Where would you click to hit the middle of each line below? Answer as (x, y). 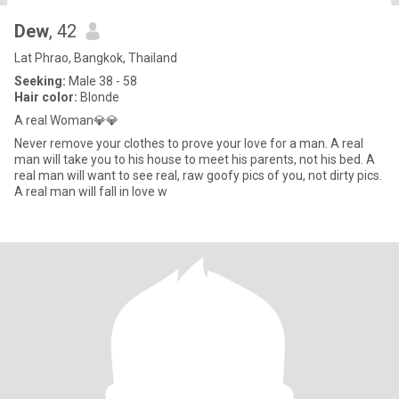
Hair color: (46, 97)
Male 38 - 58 (102, 81)
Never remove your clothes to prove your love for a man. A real (172, 143)
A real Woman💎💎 (66, 120)
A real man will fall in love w (91, 191)
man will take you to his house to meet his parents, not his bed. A (81, 159)
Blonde (98, 97)
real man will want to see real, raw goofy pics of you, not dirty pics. (198, 175)
